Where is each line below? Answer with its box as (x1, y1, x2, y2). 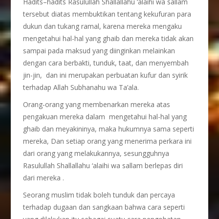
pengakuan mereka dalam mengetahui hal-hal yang (23, 112, 187, 121)
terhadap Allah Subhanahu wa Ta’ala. (23, 83, 139, 92)
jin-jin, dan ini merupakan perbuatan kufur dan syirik (23, 70, 188, 80)
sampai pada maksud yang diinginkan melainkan (23, 46, 175, 55)
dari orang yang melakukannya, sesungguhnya (23, 149, 170, 158)
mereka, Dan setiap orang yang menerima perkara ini (23, 136, 192, 146)
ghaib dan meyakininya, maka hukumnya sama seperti (23, 124, 195, 133)
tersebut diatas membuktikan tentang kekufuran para (23, 9, 192, 19)
